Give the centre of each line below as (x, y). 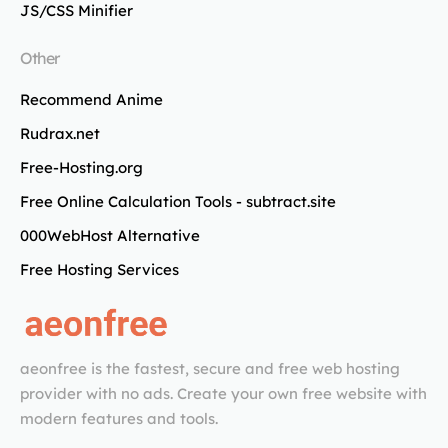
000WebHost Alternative (110, 235)
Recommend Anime (91, 99)
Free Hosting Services (99, 269)
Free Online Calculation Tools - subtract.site (178, 201)
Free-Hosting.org (81, 167)
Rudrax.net (60, 133)
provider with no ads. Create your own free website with (223, 394)
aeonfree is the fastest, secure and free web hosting (210, 369)
